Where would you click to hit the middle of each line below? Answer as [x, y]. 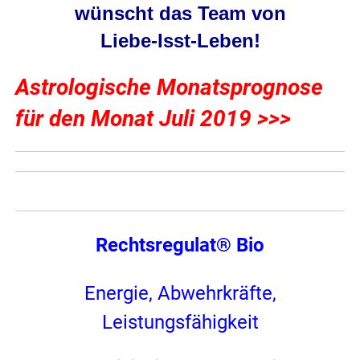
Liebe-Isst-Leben [177, 41]
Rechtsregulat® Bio [180, 245]
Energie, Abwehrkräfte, [180, 294]
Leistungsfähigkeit [180, 323]
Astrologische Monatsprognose [170, 88]
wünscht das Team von [180, 14]
